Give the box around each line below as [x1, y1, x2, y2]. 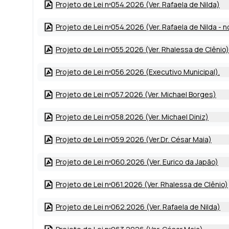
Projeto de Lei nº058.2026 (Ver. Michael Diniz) [56, 112, 209, 122]
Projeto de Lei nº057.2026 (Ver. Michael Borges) [56, 89, 216, 99]
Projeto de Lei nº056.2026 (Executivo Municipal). [56, 67, 220, 77]
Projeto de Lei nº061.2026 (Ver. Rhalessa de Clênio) [56, 179, 228, 189]
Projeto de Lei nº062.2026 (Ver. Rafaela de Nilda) [56, 202, 220, 212]
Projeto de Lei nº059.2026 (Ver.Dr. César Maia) [56, 134, 212, 144]
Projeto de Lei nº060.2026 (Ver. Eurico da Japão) [56, 157, 218, 167]
